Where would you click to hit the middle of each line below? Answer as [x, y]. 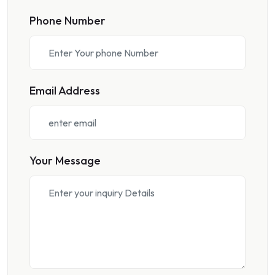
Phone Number [68, 21]
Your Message [65, 161]
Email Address [65, 91]
